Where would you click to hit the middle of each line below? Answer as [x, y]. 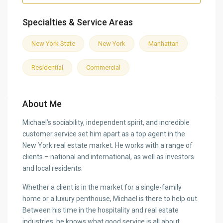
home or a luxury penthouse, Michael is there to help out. [111, 199]
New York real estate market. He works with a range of [108, 146]
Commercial [104, 68]
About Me [42, 104]
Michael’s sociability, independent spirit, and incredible [106, 123]
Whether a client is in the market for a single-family [102, 187]
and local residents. [53, 168]
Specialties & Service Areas [78, 22]
